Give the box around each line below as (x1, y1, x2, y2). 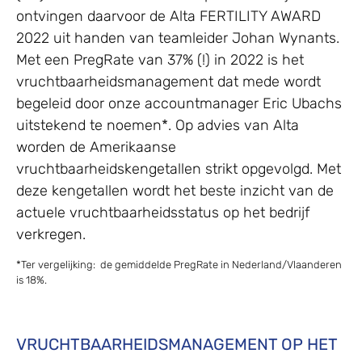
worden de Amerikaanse (16, 137, 176, 156)
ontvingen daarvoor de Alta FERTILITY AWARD (16, 6, 321, 25)
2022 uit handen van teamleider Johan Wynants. (16, 28, 343, 47)
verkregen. (16, 225, 86, 243)
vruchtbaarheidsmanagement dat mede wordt (16, 72, 321, 90)
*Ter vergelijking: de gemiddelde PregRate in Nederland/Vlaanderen (16, 259, 342, 271)
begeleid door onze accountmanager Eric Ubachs (16, 94, 342, 112)
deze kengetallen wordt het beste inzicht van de (16, 181, 334, 200)
